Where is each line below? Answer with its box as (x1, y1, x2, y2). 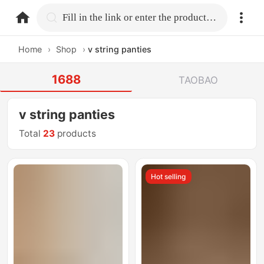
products (55, 128, 97, 140)
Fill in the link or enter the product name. (206, 11, 217, 23)
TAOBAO (178, 74, 218, 86)
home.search (62, 11, 123, 23)
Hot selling (151, 171, 186, 181)
